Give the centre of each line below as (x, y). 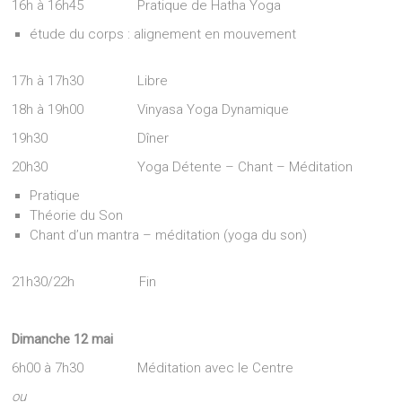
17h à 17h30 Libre (90, 81)
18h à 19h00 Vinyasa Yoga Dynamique (151, 109)
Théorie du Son (77, 215)
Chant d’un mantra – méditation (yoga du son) (169, 235)
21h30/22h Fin (84, 282)
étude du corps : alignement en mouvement (163, 34)
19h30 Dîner (91, 138)
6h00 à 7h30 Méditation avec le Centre (153, 368)
